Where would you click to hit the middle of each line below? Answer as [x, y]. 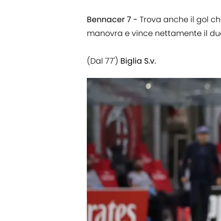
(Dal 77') [104, 61]
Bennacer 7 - [112, 20]
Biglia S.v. [138, 61]
